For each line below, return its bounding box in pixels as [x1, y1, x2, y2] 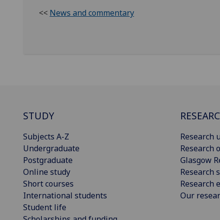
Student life [23, 201, 66, 213]
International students [23, 190, 107, 201]
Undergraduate [23, 142, 80, 154]
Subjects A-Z [23, 131, 69, 142]
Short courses [23, 178, 74, 189]
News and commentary [50, 7, 134, 18]
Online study [23, 166, 70, 177]
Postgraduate [23, 154, 73, 165]
